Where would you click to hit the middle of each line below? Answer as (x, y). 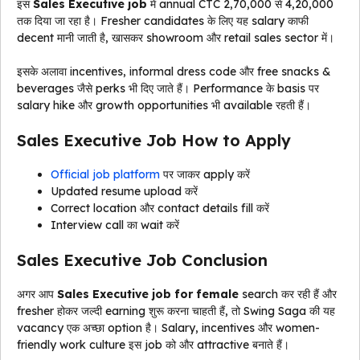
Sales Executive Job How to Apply (154, 141)
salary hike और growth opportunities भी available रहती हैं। (164, 106)
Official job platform (105, 175)
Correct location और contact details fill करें (160, 209)
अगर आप (37, 295)
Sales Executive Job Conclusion (142, 260)
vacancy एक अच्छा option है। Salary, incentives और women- (168, 328)
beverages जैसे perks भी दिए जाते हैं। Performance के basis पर (168, 89)
